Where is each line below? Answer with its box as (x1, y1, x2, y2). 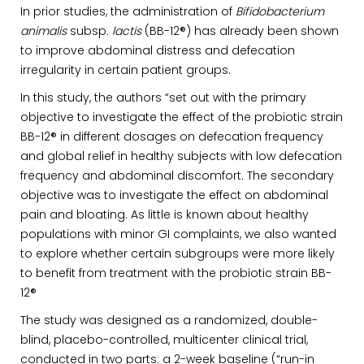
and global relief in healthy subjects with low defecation (20, 148, 342, 164)
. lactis (106, 23, 141, 39)
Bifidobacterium (236, 3, 324, 19)
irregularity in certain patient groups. (20, 62, 231, 78)
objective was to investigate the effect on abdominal (20, 187, 328, 203)
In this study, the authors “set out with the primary (20, 89, 306, 106)
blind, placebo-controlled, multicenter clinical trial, (20, 331, 308, 348)
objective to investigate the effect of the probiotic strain (20, 109, 343, 125)
